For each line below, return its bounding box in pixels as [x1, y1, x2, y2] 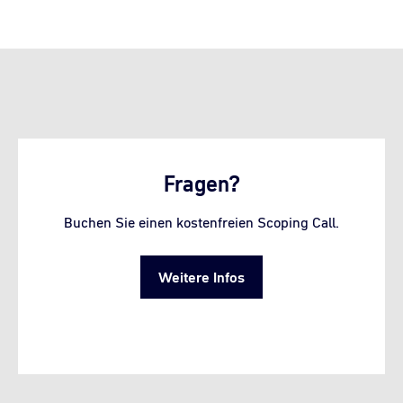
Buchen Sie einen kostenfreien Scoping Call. [64, 211, 339, 232]
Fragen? [163, 168, 240, 199]
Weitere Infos [158, 266, 245, 287]
